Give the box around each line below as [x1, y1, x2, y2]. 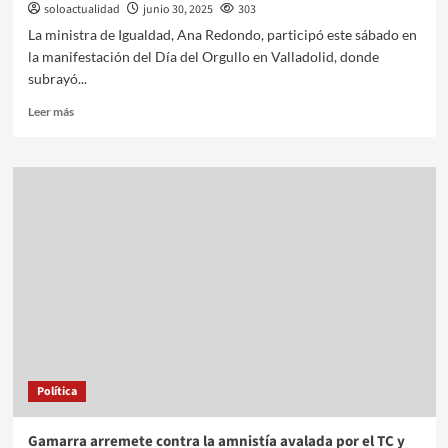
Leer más [27, 103, 74, 119]
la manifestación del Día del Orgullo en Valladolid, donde [27, 47, 379, 65]
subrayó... [27, 69, 87, 87]
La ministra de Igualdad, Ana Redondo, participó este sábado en [27, 25, 417, 43]
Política [36, 382, 77, 400]
